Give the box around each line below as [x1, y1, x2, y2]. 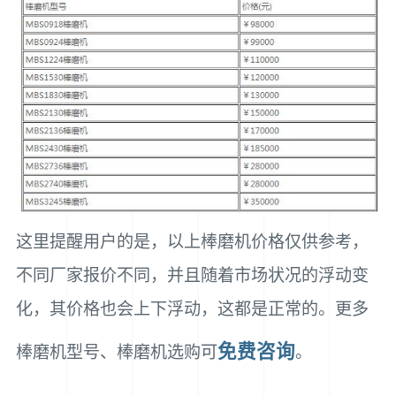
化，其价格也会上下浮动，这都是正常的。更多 [15, 299, 369, 318]
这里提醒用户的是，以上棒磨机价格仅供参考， [15, 232, 369, 251]
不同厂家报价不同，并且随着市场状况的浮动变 [15, 265, 369, 285]
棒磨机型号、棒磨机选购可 [15, 342, 217, 362]
